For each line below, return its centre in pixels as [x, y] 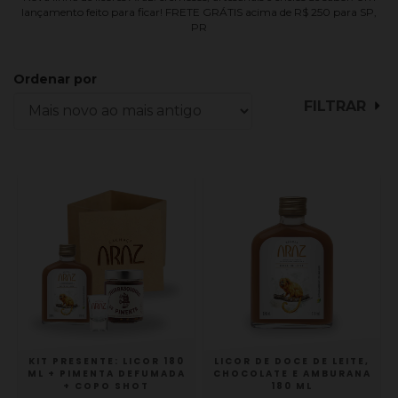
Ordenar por [55, 79]
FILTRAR [334, 106]
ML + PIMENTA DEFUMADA [106, 373]
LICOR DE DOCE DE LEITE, [292, 362]
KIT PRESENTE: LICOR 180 [106, 361]
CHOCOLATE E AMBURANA [292, 374]
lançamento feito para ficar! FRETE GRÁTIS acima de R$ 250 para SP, [199, 12]
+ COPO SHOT [106, 386]
